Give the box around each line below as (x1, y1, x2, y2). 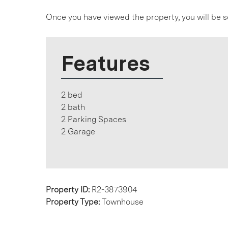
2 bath (61, 102, 85, 112)
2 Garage (61, 127, 95, 136)
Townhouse (102, 197, 144, 207)
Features (61, 50, 150, 76)
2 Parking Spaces (61, 115, 126, 124)
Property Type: (46, 197, 102, 207)
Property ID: (46, 185, 92, 194)
